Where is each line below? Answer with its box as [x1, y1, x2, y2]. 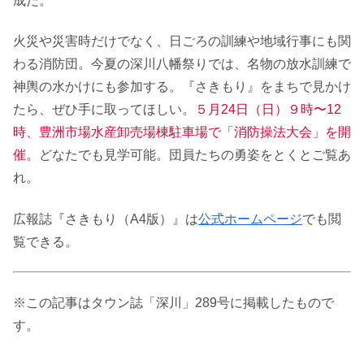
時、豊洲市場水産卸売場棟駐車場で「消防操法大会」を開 [13, 125, 351, 140]
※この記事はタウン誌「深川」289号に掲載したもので [13, 295, 334, 310]
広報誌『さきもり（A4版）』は [13, 211, 198, 226]
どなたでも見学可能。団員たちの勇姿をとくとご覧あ [39, 148, 351, 162]
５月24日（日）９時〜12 [195, 102, 341, 117]
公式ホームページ [198, 211, 302, 226]
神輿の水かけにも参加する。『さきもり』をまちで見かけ [13, 80, 351, 94]
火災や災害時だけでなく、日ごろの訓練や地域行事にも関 [13, 34, 351, 49]
